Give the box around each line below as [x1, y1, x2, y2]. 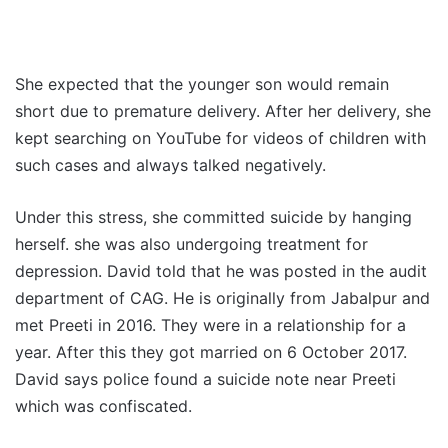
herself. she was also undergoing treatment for [15, 234, 368, 255]
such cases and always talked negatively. [15, 155, 326, 176]
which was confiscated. [15, 396, 192, 417]
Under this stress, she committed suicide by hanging [15, 207, 412, 228]
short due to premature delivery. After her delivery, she [15, 101, 431, 122]
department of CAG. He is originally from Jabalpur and [15, 288, 430, 309]
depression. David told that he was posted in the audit [15, 261, 427, 282]
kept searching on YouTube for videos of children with [15, 128, 426, 149]
